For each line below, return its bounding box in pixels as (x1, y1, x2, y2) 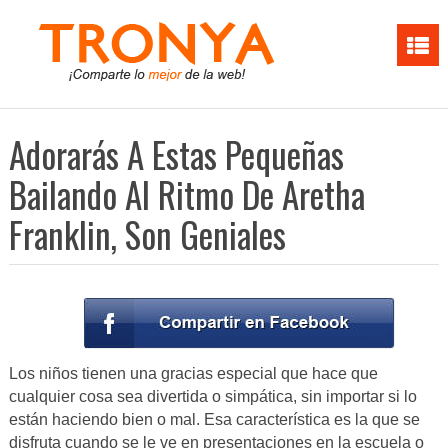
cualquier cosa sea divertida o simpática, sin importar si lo (8, 388, 417, 406)
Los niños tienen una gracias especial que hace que (8, 365, 378, 383)
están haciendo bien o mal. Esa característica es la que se (8, 411, 420, 429)
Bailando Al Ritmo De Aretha (8, 168, 365, 220)
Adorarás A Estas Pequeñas (8, 128, 344, 180)
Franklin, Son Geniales (8, 208, 286, 260)
